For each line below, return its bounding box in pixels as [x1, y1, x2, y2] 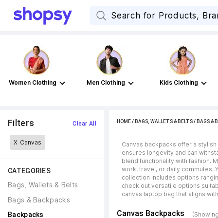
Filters [8, 118, 35, 128]
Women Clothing [9, 79, 56, 86]
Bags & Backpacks [8, 196, 70, 204]
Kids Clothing [159, 79, 198, 86]
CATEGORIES [8, 167, 51, 175]
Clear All [73, 120, 96, 127]
